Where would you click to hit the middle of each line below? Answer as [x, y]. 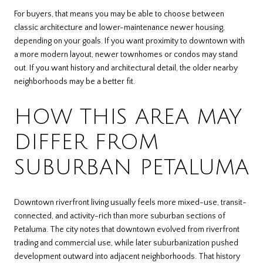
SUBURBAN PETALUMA [131, 167]
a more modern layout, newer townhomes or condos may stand [126, 55]
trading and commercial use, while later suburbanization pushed [126, 243]
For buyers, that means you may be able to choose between [119, 14]
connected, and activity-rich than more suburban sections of [120, 216]
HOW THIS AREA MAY [128, 117]
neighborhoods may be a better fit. [75, 82]
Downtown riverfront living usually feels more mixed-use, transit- [130, 202]
